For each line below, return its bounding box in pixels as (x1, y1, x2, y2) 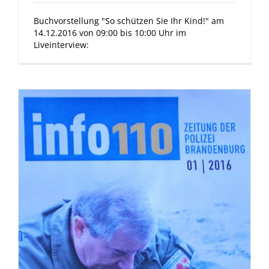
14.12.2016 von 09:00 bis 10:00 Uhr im (34, 27, 186, 39)
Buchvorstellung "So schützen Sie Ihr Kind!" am (34, 15, 224, 27)
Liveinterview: (34, 39, 89, 51)
